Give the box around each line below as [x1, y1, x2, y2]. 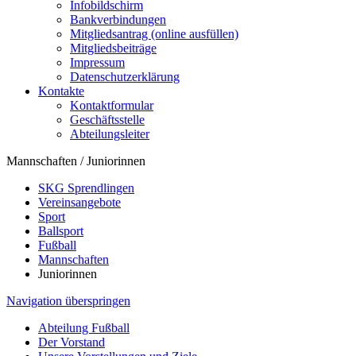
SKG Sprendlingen [38, 181, 134, 195]
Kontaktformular [70, 99, 153, 112]
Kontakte [38, 84, 84, 98]
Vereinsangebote [38, 195, 121, 209]
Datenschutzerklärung [70, 70, 180, 83]
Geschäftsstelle [70, 113, 145, 126]
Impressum [70, 56, 125, 69]
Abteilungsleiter [70, 127, 149, 141]
